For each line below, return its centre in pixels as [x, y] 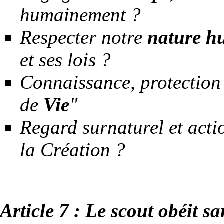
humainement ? [80, 14]
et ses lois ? [65, 59]
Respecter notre [84, 37]
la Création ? [73, 149]
